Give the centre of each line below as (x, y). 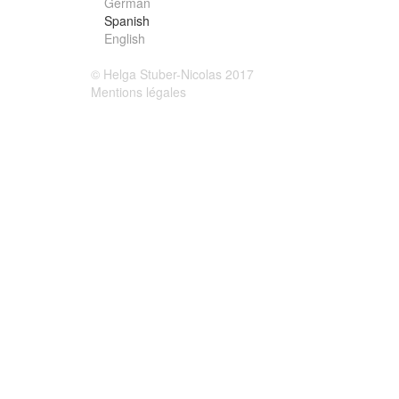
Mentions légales (138, 92)
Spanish (127, 20)
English (125, 38)
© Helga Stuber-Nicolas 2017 (172, 74)
